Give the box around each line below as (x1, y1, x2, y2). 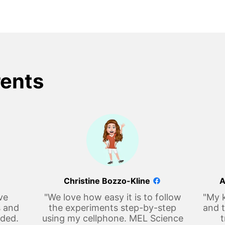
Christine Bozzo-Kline (64, 175, 150, 186)
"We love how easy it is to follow (44, 191, 181, 202)
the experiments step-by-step (49, 202, 176, 213)
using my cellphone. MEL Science (42, 212, 183, 223)
